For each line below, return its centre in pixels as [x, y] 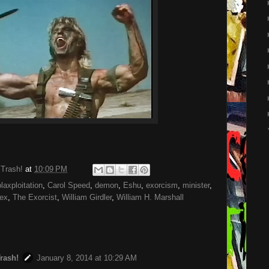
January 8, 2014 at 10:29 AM [87, 258]
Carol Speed [69, 185]
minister [196, 185]
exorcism [162, 185]
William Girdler [87, 197]
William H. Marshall [150, 197]
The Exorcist [35, 197]
